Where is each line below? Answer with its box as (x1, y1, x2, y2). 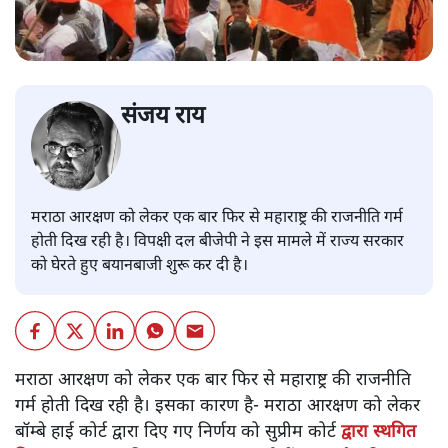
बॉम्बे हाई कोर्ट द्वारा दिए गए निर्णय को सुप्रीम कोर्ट (15, 420, 341, 444)
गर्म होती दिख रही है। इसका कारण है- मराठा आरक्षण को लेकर (15, 394, 420, 418)
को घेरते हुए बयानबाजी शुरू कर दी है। (31, 255, 252, 277)
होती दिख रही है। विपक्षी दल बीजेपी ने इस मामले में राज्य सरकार (31, 231, 404, 253)
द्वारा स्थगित (341, 420, 416, 444)
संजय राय (121, 100, 205, 133)
